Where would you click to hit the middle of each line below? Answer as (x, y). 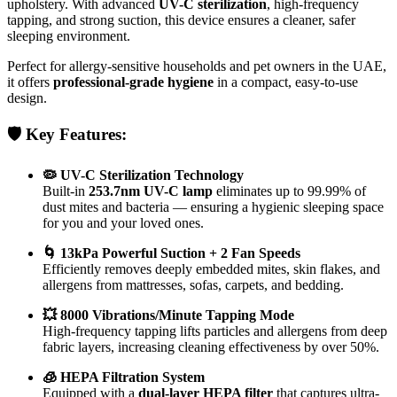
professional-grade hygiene (133, 82)
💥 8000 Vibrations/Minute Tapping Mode (168, 315)
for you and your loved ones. (123, 223)
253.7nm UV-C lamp (151, 191)
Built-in (66, 191)
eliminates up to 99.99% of (289, 191)
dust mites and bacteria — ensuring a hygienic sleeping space (213, 207)
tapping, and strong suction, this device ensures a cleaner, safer (181, 19)
